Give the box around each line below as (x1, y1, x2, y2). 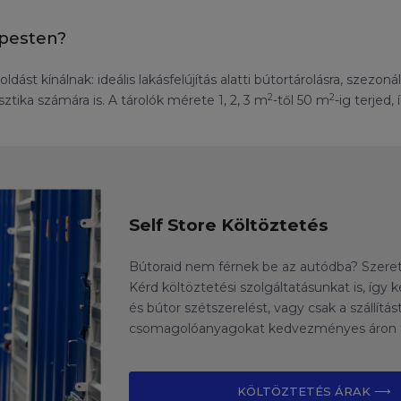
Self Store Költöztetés (129, 215, 328, 236)
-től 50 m (273, 92, 329, 109)
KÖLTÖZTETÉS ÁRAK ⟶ (236, 384, 391, 399)
